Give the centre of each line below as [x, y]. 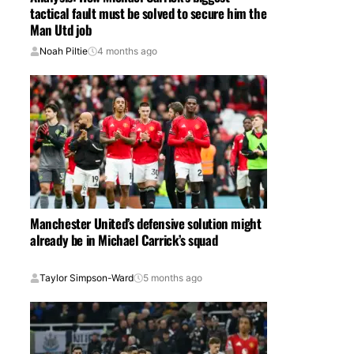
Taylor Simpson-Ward [87, 278]
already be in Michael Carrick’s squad [124, 240]
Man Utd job [61, 30]
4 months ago [127, 51]
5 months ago [173, 278]
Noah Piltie [64, 51]
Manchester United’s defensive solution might [146, 224]
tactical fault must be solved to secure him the [149, 13]
